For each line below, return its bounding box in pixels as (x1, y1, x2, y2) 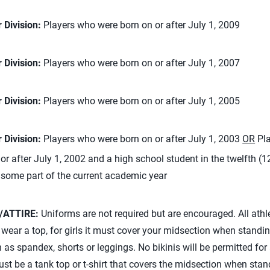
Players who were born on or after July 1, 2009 (43, 19, 240, 31)
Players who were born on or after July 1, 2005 (41, 95, 240, 107)
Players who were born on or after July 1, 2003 (41, 133, 243, 145)
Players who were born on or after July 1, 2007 (41, 57, 240, 69)
